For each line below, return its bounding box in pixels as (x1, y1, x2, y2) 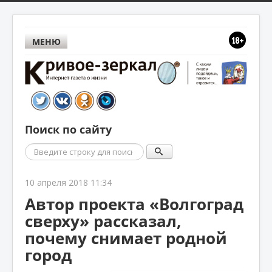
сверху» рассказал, (25, 209, 182, 232)
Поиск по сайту (25, 121, 112, 137)
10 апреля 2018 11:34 (25, 176, 112, 188)
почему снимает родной (25, 226, 227, 249)
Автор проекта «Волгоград (25, 192, 243, 215)
